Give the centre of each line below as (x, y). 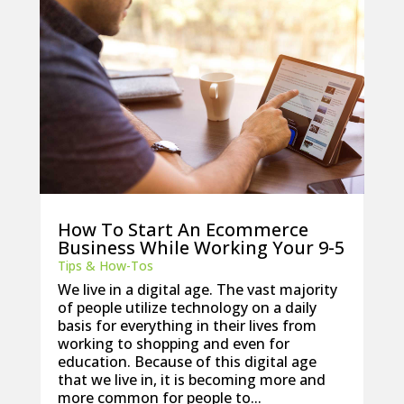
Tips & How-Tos (105, 265)
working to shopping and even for (173, 343)
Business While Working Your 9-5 (201, 247)
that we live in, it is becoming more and (191, 379)
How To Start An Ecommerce (183, 229)
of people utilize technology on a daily (187, 307)
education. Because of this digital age (187, 361)
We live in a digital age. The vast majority (197, 289)
